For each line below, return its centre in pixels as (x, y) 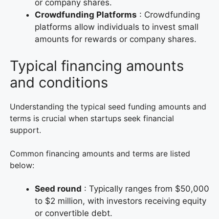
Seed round (58, 189)
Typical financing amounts (97, 66)
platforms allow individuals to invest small (117, 27)
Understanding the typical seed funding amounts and (108, 107)
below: (22, 165)
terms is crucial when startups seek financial (92, 119)
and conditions (59, 83)
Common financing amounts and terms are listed (100, 154)
